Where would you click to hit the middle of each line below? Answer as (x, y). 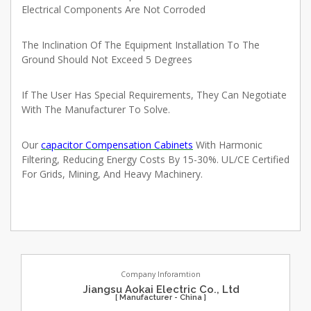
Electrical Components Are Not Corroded (114, 10)
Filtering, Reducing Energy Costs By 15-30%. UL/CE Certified (155, 160)
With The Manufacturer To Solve (95, 110)
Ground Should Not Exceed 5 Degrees (107, 60)
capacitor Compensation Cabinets (117, 145)
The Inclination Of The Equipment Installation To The (141, 45)
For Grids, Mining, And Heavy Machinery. (112, 174)
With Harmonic (228, 145)
